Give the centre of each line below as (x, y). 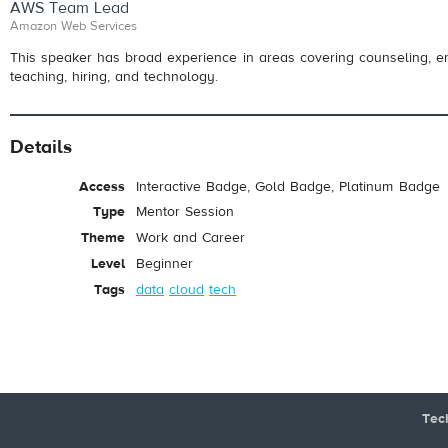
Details (41, 146)
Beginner (164, 263)
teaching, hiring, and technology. (114, 76)
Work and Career (191, 238)
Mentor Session (185, 212)
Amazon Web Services (74, 26)
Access (101, 186)
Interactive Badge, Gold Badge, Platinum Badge (288, 186)
